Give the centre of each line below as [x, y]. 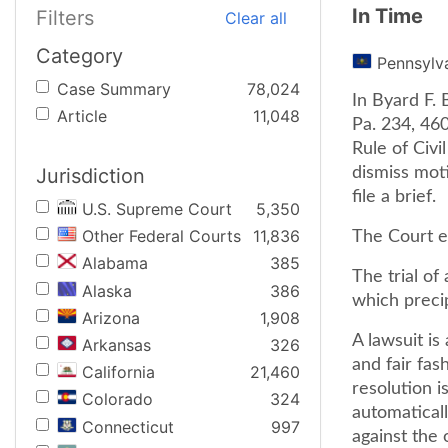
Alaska [107, 290]
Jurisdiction [90, 176]
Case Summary [114, 89]
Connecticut [128, 426]
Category [79, 56]
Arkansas [116, 344]
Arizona [111, 317]
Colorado [117, 399]
